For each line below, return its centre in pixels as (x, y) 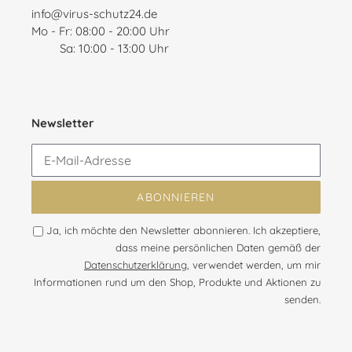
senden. (302, 300)
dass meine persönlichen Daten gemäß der (218, 248)
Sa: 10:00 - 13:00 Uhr (100, 49)
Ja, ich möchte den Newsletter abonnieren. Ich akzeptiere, (183, 231)
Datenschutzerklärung (136, 265)
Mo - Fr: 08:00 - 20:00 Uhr (101, 31)
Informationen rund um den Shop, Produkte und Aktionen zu (177, 282)
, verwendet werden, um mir (254, 265)
